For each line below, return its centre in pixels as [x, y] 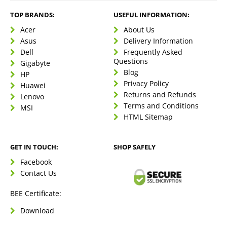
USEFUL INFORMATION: [152, 15]
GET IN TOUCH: [34, 147]
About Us [139, 30]
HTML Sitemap [148, 117]
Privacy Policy [146, 84]
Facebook [36, 162]
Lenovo [32, 97]
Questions [131, 61]
